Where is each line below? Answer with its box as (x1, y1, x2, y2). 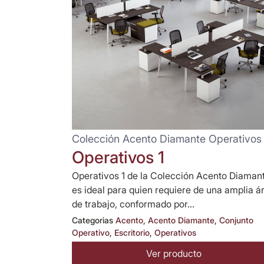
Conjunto (219, 214, 253, 225)
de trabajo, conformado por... (72, 198, 194, 210)
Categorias (72, 214, 113, 225)
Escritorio (114, 227, 150, 237)
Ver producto (146, 247, 202, 259)
